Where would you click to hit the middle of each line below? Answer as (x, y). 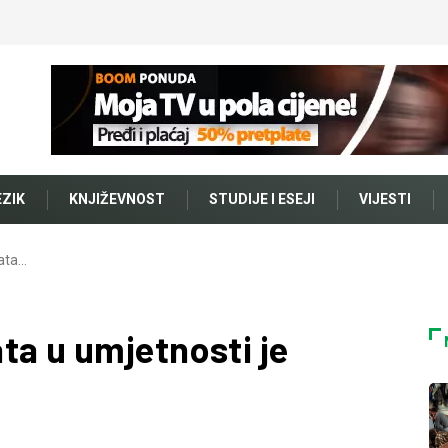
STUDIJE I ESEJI (262, 199)
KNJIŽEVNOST (117, 199)
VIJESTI (385, 199)
